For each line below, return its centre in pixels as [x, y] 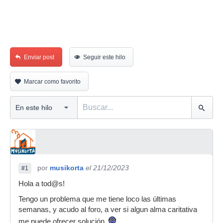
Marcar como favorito [52, 82]
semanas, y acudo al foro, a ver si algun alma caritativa [108, 210]
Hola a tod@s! [42, 184]
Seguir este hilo [104, 57]
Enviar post [39, 57]
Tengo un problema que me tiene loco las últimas [97, 199]
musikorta [67, 168]
